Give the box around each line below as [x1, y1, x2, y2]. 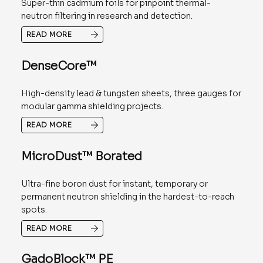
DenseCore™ [21, 58, 96, 73]
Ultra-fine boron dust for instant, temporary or [21, 178, 208, 189]
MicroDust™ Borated [21, 149, 142, 164]
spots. [21, 204, 47, 215]
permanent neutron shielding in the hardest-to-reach [21, 191, 234, 202]
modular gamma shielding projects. [21, 100, 163, 112]
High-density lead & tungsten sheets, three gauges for [21, 87, 241, 99]
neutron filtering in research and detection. [21, 10, 193, 21]
